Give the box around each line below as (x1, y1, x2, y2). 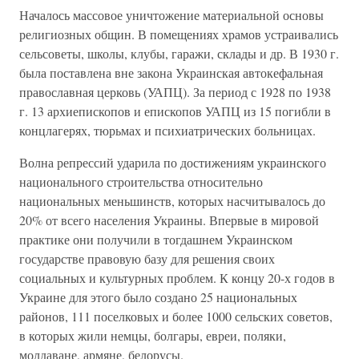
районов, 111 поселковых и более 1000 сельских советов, (19, 308, 333, 325)
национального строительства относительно (19, 173, 263, 190)
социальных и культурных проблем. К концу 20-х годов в (19, 269, 335, 286)
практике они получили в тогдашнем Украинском (19, 231, 292, 248)
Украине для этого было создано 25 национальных (19, 288, 297, 305)
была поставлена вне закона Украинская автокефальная (19, 64, 323, 81)
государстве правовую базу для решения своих (19, 250, 275, 267)
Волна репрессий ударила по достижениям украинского (19, 154, 326, 171)
